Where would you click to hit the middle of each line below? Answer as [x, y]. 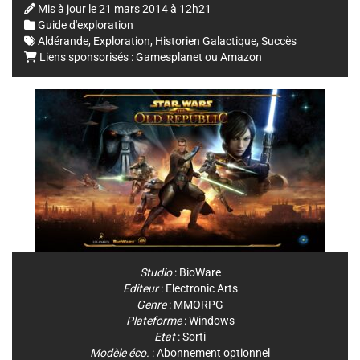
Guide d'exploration [86, 25]
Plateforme [153, 321]
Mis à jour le [68, 9]
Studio [155, 273]
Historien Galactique [206, 41]
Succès [279, 41]
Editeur [140, 289]
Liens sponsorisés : [86, 57]
